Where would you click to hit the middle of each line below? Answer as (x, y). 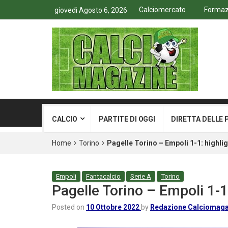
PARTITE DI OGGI (127, 119)
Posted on (69, 207)
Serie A (141, 176)
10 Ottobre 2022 (113, 207)
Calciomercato (162, 10)
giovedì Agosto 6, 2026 (91, 10)
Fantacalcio (103, 176)
